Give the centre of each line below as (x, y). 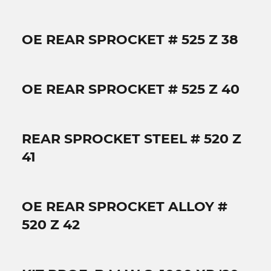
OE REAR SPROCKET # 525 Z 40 (131, 89)
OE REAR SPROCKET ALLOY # (125, 206)
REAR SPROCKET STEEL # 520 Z (132, 139)
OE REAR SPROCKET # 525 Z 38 (130, 39)
